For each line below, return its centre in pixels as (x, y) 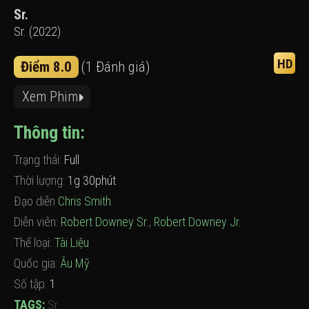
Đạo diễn (36, 201)
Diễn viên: (37, 222)
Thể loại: (34, 242)
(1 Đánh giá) (115, 67)
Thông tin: (49, 132)
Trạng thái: (39, 160)
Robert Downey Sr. (105, 222)
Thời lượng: (41, 180)
